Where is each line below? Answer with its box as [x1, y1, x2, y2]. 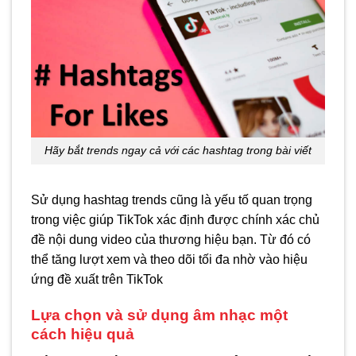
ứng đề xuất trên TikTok [31, 273, 163, 287]
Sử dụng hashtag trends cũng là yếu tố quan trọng [31, 193, 312, 207]
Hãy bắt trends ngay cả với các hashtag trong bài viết [44, 144, 311, 157]
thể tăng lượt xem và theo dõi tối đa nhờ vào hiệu [31, 253, 308, 267]
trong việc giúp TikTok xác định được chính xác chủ [31, 213, 319, 227]
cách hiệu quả [31, 325, 134, 342]
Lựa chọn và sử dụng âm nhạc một [31, 306, 288, 323]
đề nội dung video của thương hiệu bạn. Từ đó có [31, 233, 311, 247]
